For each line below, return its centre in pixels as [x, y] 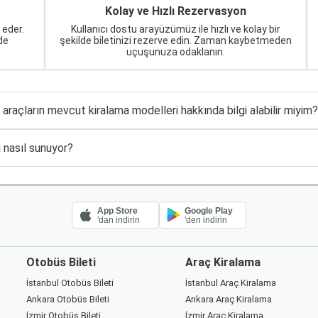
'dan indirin [119, 220]
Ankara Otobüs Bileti [68, 299]
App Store [118, 210]
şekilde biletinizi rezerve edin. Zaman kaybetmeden [176, 40]
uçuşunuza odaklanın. [176, 51]
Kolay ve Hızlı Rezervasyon [176, 11]
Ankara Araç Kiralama [228, 299]
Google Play [209, 210]
